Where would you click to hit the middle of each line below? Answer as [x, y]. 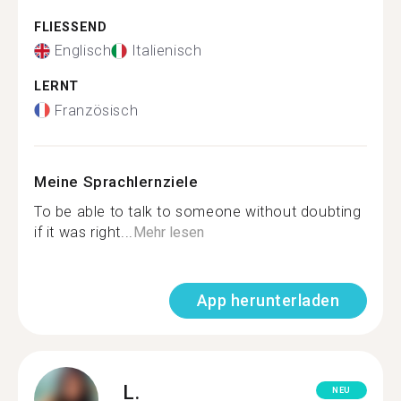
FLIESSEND [66, 27]
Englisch [83, 51]
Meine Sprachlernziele [116, 181]
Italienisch [166, 51]
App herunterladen [268, 300]
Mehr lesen [168, 232]
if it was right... [84, 232]
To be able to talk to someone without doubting [198, 211]
